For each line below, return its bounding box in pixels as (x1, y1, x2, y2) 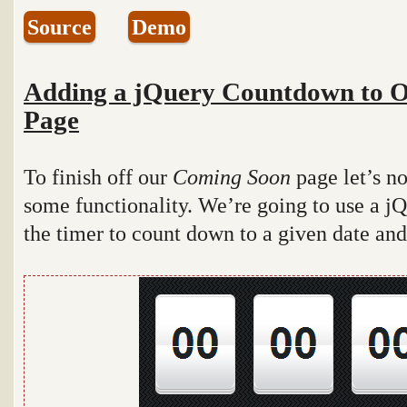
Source (27, 15, 92, 39)
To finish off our (24, 164, 173, 189)
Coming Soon (173, 164, 291, 189)
